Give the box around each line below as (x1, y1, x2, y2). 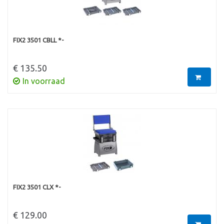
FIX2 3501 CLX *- (13, 183, 61, 190)
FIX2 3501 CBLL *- (13, 36, 64, 43)
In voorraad (22, 76, 65, 85)
